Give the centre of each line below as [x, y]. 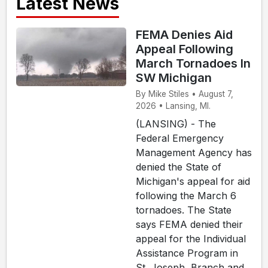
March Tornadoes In [193, 63]
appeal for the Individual [191, 238]
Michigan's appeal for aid [193, 181]
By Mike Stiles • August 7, [185, 94]
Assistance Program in [187, 253]
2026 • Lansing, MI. [173, 106]
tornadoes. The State [184, 210]
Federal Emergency [180, 138]
